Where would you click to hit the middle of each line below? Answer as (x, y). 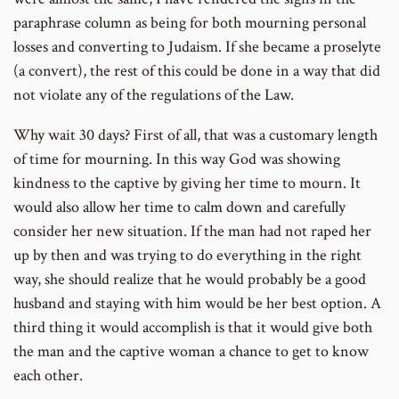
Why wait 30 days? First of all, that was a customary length (195, 134)
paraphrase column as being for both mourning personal (190, 22)
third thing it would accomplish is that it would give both (193, 327)
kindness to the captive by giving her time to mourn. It (187, 183)
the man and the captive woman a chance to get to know (191, 351)
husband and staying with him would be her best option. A (197, 303)
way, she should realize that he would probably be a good (190, 279)
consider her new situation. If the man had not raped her (192, 231)
